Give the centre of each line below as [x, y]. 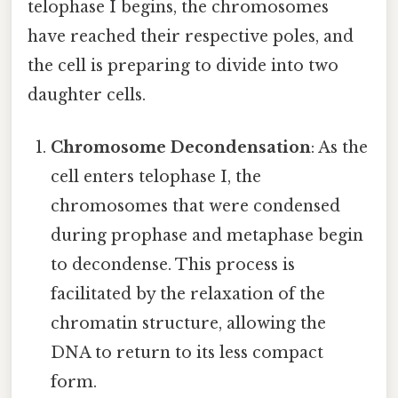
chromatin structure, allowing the [189, 323]
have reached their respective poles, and [191, 36]
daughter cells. [87, 95]
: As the [340, 147]
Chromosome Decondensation [181, 147]
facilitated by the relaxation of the [188, 294]
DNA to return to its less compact [187, 352]
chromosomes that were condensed [196, 206]
